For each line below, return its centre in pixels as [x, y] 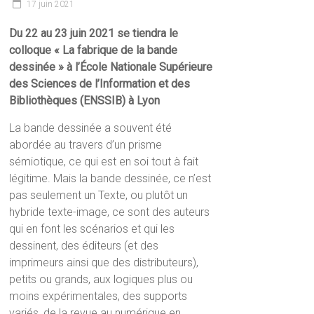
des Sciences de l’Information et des [100, 83]
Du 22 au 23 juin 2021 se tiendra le [94, 33]
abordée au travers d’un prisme [86, 144]
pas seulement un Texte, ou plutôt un [99, 195]
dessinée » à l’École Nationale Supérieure [111, 67]
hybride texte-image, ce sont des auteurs [110, 212]
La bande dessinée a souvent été [91, 128]
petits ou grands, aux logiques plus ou [101, 279]
